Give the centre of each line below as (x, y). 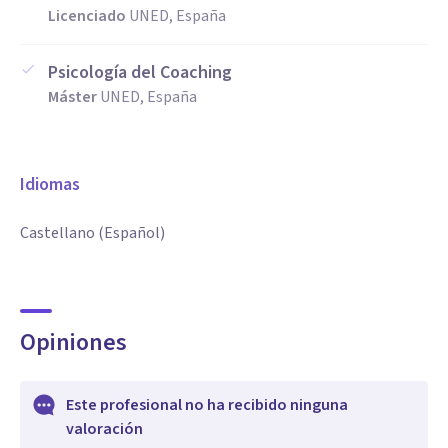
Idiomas (50, 184)
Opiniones (73, 342)
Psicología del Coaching (140, 72)
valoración (104, 429)
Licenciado (87, 16)
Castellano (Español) (92, 233)
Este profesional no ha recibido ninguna (207, 405)
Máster (72, 97)
